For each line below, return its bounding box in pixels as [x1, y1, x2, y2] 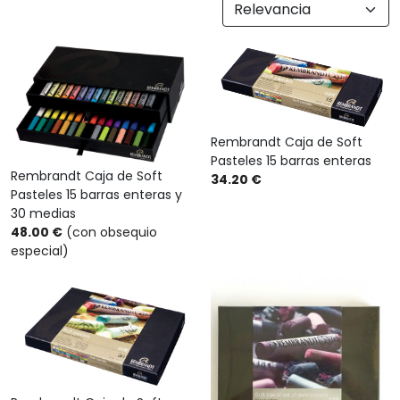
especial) [11, 242, 69, 261]
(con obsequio [62, 223, 157, 242]
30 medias [11, 204, 76, 223]
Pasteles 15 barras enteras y [11, 186, 182, 204]
